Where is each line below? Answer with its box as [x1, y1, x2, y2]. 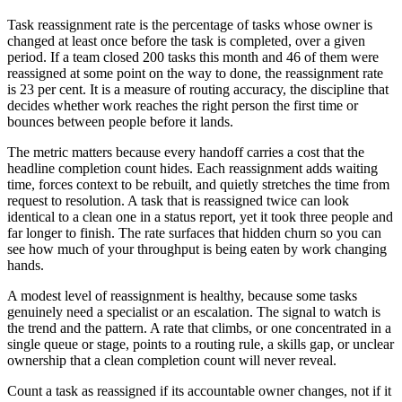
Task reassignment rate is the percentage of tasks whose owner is [7, 16, 372, 32]
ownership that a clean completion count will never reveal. [7, 352, 336, 368]
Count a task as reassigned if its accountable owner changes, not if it [7, 382, 391, 398]
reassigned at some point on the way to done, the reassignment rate [7, 65, 383, 81]
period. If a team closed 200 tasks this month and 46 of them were [7, 48, 379, 65]
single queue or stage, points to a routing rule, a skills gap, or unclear [7, 336, 394, 352]
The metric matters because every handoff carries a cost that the [7, 144, 364, 160]
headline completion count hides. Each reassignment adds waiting [7, 160, 378, 176]
